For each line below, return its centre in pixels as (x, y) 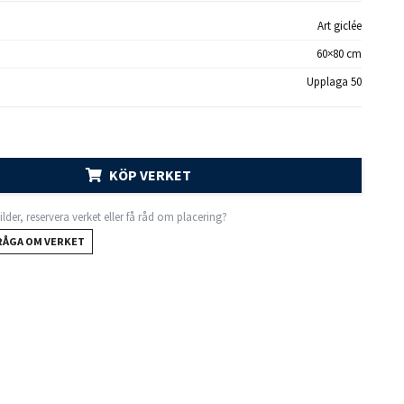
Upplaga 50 (334, 82)
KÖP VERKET (150, 175)
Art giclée (339, 26)
